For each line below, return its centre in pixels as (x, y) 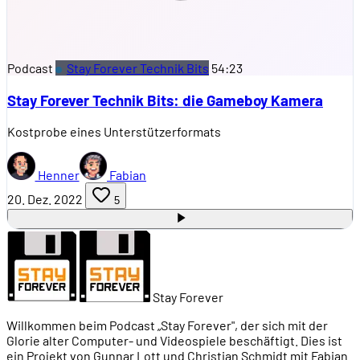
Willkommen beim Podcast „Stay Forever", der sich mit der (167, 325)
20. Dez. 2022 (45, 199)
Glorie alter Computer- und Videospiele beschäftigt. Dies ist (174, 341)
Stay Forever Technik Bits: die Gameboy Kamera (165, 100)
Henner (57, 175)
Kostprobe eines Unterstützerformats (114, 132)
